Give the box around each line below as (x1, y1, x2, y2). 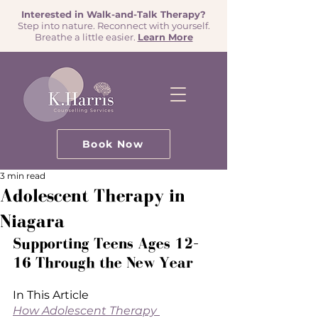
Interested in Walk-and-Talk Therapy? (21, 9, 206, 20)
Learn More (137, 31, 193, 43)
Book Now (82, 138, 144, 150)
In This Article (13, 288, 89, 302)
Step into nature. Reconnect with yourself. (17, 20, 210, 31)
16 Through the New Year (13, 254, 193, 270)
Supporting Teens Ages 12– (13, 235, 199, 251)
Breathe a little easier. (34, 31, 138, 43)
